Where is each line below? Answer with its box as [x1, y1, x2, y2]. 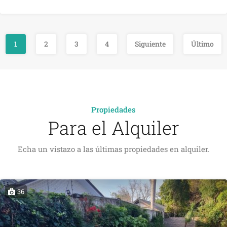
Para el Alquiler [48, 115, 179, 140]
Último [191, 39, 214, 49]
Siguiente [135, 39, 166, 49]
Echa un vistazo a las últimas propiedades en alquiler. [17, 143, 210, 154]
